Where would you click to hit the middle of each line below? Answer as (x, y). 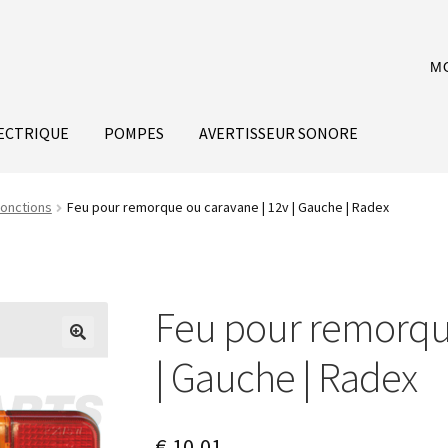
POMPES (134, 132)
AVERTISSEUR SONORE (279, 132)
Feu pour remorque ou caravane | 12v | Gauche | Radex (227, 207)
